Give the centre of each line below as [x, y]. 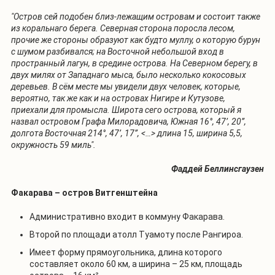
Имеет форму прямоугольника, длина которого [126, 252]
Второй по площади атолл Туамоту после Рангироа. [136, 234]
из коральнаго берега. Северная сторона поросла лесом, [123, 28]
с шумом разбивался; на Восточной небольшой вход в [118, 51]
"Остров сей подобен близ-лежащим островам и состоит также [136, 16]
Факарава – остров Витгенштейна [84, 192]
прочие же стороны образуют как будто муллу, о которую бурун [136, 40]
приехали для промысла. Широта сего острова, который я [126, 110]
